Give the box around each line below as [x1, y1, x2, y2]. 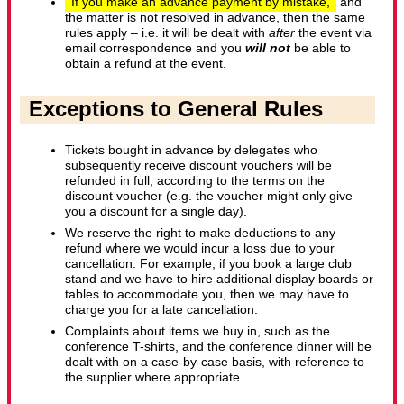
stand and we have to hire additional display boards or [65, 271, 373, 286]
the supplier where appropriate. [65, 370, 243, 385]
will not [245, 40, 290, 55]
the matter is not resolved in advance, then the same [65, 9, 365, 24]
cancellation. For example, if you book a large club [65, 255, 352, 271]
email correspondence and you [65, 40, 245, 55]
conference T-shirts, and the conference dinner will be [65, 339, 372, 354]
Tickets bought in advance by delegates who [65, 142, 317, 157]
